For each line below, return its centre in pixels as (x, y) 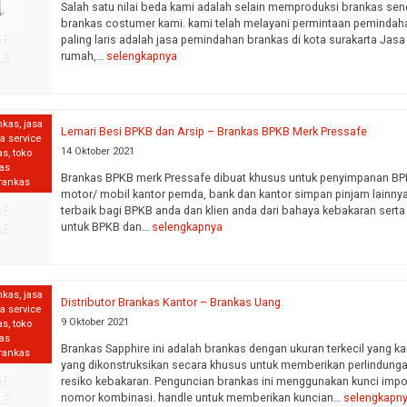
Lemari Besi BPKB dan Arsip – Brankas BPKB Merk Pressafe (214, 131)
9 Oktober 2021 (95, 322)
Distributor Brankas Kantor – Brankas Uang (171, 302)
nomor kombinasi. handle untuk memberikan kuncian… (203, 397)
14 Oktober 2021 (98, 151)
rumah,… (84, 55)
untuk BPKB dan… (107, 226)
